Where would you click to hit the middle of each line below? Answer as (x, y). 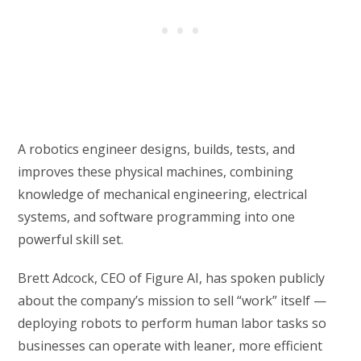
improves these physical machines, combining (156, 172)
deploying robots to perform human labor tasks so (172, 324)
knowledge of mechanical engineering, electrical (163, 195)
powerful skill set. (71, 240)
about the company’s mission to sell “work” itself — (172, 301)
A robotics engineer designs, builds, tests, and (157, 149)
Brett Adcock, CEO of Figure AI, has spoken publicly (172, 278)
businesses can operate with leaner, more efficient (170, 346)
